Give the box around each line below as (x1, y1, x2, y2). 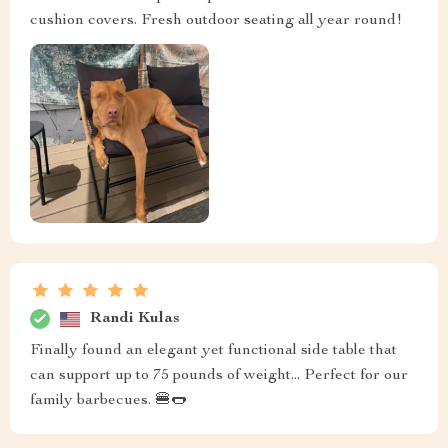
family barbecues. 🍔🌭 (30, 393, 187, 410)
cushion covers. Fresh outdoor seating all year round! (30, 12, 402, 29)
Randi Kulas (90, 310, 180, 327)
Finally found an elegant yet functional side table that (30, 343, 397, 360)
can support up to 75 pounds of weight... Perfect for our (30, 368, 408, 385)
